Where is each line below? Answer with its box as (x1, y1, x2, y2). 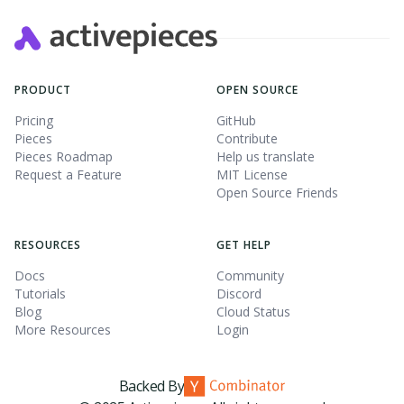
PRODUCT (14, 82, 71, 98)
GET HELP (216, 237, 271, 253)
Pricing (14, 112, 53, 130)
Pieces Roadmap (14, 148, 113, 166)
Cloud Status (216, 303, 290, 321)
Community (216, 267, 284, 285)
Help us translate (216, 148, 315, 166)
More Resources (14, 321, 111, 339)
